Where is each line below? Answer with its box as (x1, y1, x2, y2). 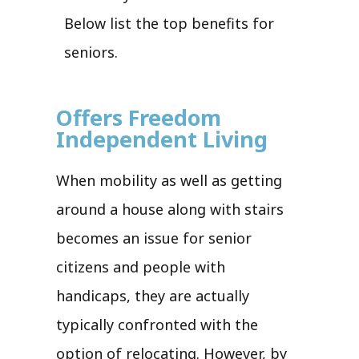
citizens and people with (56, 256, 225, 276)
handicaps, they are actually (56, 285, 249, 305)
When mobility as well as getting (56, 170, 282, 190)
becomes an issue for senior (56, 228, 252, 248)
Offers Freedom (56, 102, 221, 132)
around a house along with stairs (56, 199, 284, 219)
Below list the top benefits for (64, 13, 274, 33)
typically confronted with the (56, 314, 258, 334)
